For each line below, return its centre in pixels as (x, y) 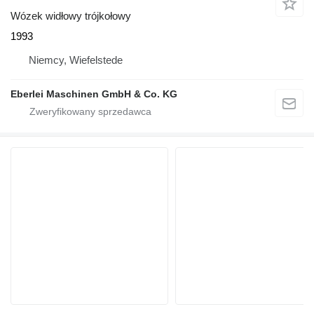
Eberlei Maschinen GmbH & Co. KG (94, 94)
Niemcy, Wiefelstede (76, 60)
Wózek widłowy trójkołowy (71, 15)
